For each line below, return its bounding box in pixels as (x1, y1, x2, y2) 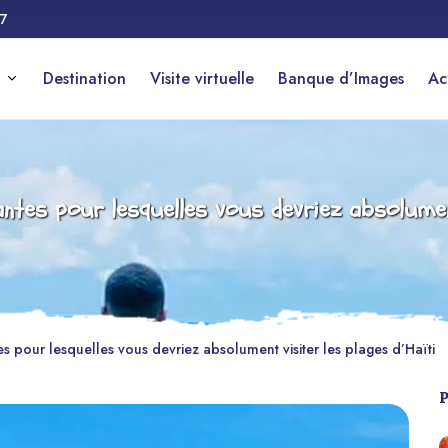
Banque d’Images (278, 67, 404, 90)
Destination (43, 67, 126, 90)
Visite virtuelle (150, 67, 254, 90)
